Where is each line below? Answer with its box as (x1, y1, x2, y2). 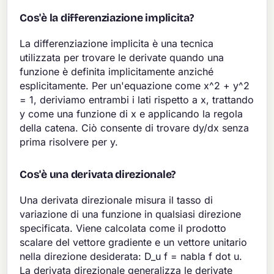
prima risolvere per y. (20, 135, 119, 148)
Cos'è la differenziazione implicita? (20, 11, 194, 24)
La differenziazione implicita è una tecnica (20, 37, 214, 50)
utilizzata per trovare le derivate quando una (20, 51, 224, 64)
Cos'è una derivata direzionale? (20, 168, 176, 181)
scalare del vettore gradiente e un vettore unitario (20, 235, 248, 248)
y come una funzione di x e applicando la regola (20, 107, 243, 120)
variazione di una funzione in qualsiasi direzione (20, 207, 242, 220)
